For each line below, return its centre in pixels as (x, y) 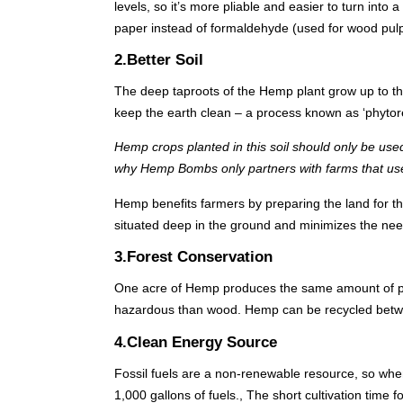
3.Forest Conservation (193, 257)
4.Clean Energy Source (196, 342)
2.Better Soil (159, 60)
